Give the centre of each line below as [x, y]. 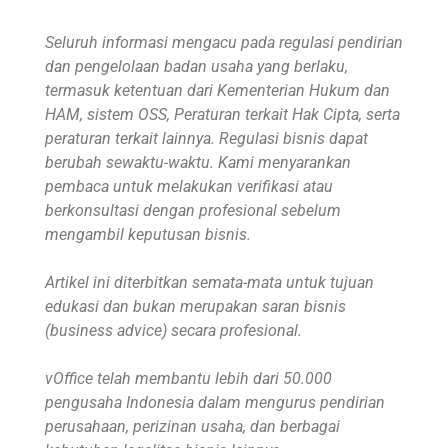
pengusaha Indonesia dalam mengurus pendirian [215, 403]
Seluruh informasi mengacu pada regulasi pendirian [224, 43]
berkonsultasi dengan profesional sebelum [193, 211]
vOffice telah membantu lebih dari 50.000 [188, 379]
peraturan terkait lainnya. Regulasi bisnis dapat [206, 139]
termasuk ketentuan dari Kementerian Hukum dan [217, 91]
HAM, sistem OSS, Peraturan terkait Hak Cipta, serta [222, 115]
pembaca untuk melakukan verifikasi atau [189, 187]
